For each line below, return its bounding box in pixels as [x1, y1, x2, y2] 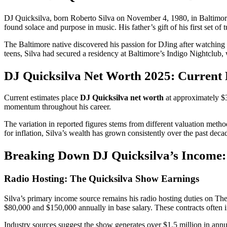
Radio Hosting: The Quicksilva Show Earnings [4, 173, 199, 184]
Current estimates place [4, 93, 80, 102]
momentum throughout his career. [4, 102, 111, 111]
